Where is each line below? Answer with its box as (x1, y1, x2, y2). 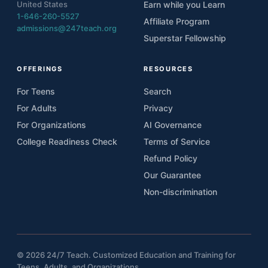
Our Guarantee (144, 169, 201, 180)
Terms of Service (144, 136, 210, 147)
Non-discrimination (144, 186, 217, 197)
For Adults (17, 102, 57, 113)
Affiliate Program (144, 16, 209, 26)
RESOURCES (144, 64, 193, 73)
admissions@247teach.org (17, 23, 117, 33)
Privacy (144, 102, 173, 113)
